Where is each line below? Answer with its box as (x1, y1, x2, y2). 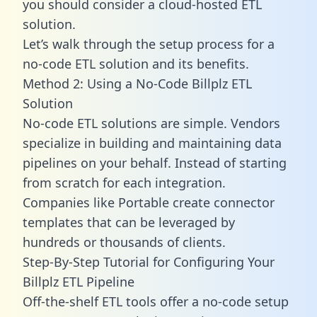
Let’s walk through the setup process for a (23, 35, 275, 52)
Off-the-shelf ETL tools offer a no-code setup (23, 292, 289, 310)
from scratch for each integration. (23, 173, 226, 191)
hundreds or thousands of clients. (23, 233, 226, 250)
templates (23, 213, 83, 231)
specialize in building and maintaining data (23, 134, 282, 151)
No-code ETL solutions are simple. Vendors (23, 114, 280, 132)
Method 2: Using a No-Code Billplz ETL (23, 74, 252, 92)
